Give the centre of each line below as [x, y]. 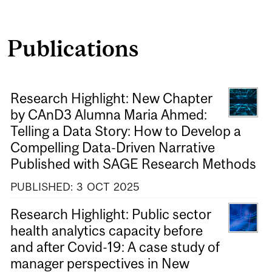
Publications [73, 49]
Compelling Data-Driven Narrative [113, 148]
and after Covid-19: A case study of [115, 247]
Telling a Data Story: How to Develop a [126, 131]
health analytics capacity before [107, 230]
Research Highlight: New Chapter [111, 99]
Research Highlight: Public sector [111, 214]
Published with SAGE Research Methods [133, 164]
